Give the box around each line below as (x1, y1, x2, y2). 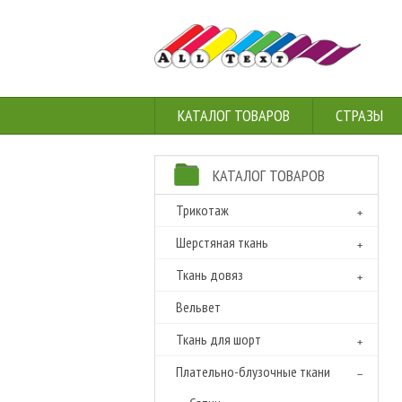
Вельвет (176, 298, 221, 316)
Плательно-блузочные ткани (176, 363, 330, 380)
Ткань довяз (176, 266, 243, 284)
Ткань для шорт (176, 330, 261, 348)
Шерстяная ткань (176, 233, 268, 251)
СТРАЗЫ (336, 105, 383, 126)
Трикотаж (176, 201, 229, 219)
